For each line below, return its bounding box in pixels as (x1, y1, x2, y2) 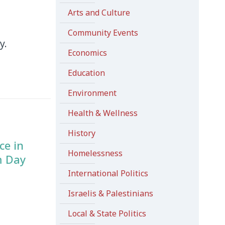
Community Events (67, 27, 138, 38)
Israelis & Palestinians (67, 188, 153, 199)
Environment (67, 87, 117, 98)
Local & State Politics (67, 208, 146, 219)
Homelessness (67, 148, 123, 159)
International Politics (67, 168, 148, 179)
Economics (67, 47, 107, 58)
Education (67, 67, 105, 78)
